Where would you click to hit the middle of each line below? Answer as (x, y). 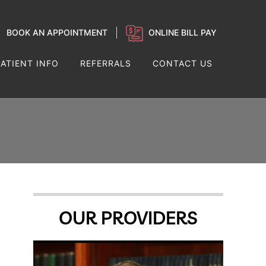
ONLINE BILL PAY (183, 32)
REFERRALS (106, 63)
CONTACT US (183, 63)
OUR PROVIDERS (128, 218)
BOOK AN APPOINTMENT (57, 32)
